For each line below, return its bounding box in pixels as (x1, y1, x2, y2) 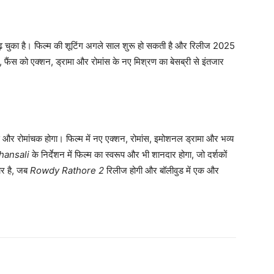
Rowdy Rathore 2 (30, 165, 104, 177)
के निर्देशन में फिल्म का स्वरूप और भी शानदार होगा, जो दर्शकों (29, 149, 227, 161)
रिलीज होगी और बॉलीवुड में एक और (104, 165, 219, 177)
